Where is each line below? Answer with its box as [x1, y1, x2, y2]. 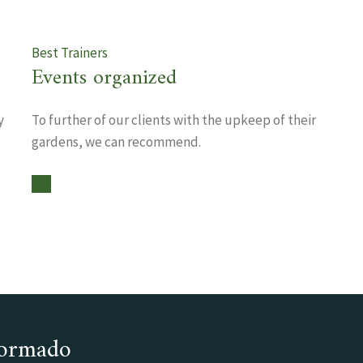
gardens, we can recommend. [32, 133, 201, 151]
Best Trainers [32, 44, 108, 62]
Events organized [32, 60, 177, 96]
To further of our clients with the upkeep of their [32, 111, 316, 129]
